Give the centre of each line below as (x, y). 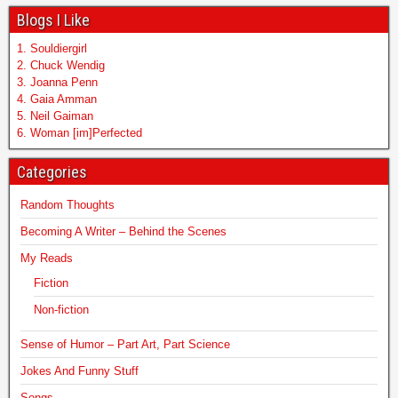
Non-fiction (61, 309)
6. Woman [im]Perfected (80, 132)
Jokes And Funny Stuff (80, 370)
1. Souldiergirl (52, 48)
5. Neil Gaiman (55, 115)
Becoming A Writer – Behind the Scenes (123, 231)
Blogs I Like (53, 20)
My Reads (47, 258)
